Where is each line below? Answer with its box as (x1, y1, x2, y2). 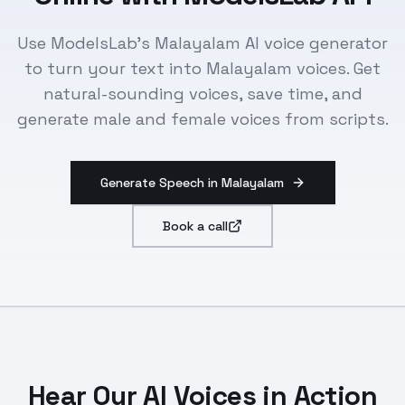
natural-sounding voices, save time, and (42, 83, 363, 104)
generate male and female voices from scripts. (16, 108, 389, 129)
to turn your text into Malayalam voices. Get (24, 58, 381, 79)
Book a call (163, 218, 228, 234)
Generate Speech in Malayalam (99, 174, 284, 191)
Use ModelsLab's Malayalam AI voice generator (17, 33, 388, 53)
